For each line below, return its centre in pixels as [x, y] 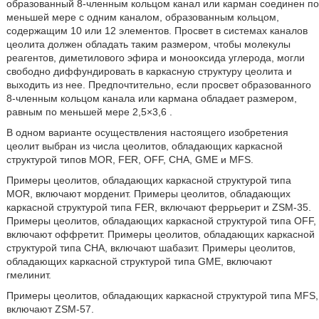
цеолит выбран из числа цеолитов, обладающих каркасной [144, 146]
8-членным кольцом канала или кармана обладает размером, [151, 98]
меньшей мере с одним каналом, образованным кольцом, [142, 17]
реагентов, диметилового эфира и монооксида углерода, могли [155, 57]
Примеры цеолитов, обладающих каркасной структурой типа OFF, [161, 220]
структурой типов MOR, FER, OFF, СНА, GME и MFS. [130, 159]
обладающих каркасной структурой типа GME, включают [139, 261]
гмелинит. [28, 274]
